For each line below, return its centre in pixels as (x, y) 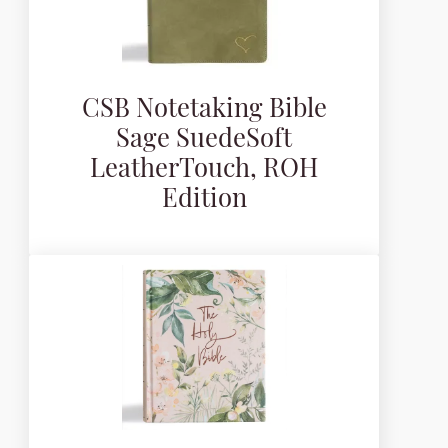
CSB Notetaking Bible (204, 111)
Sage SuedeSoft (204, 141)
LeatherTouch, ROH (204, 171)
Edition (204, 201)
